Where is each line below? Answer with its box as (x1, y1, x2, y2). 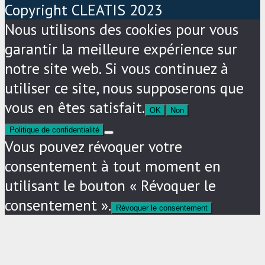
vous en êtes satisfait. (5, 97, 145, 117)
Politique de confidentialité (9, 125, 99, 134)
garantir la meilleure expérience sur (5, 38, 237, 59)
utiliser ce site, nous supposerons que (5, 77, 244, 98)
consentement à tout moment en (5, 156, 221, 176)
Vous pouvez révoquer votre (5, 136, 182, 156)
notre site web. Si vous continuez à (5, 58, 228, 78)
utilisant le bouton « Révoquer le (5, 175, 216, 195)
